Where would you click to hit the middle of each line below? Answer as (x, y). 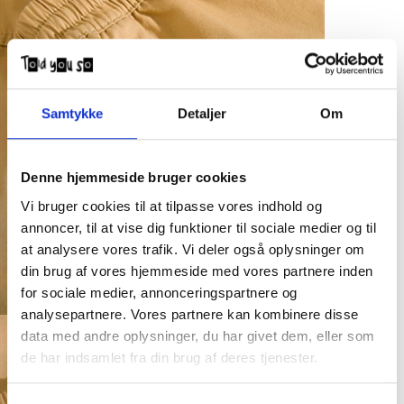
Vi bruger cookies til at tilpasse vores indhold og (171, 206)
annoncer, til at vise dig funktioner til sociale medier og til (198, 227)
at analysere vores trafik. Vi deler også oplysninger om (193, 249)
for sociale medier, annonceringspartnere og (159, 292)
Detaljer (202, 114)
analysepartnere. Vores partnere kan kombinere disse (190, 314)
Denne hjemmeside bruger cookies (133, 178)
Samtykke (72, 114)
